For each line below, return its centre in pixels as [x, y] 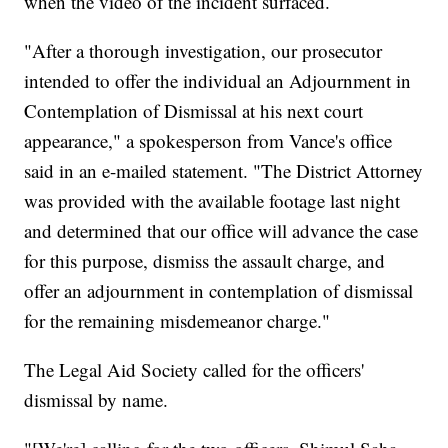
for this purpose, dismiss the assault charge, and [205, 261]
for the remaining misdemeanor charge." [177, 321]
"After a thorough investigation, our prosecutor [203, 51]
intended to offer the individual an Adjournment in [218, 81]
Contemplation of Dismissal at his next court [194, 111]
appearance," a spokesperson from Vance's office [208, 141]
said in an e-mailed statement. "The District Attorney [224, 171]
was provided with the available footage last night [212, 201]
